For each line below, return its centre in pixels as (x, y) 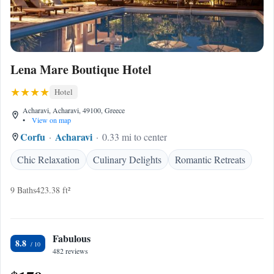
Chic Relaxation (48, 159)
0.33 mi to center (135, 137)
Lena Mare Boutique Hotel (81, 69)
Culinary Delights (127, 159)
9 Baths (23, 190)
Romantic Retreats (210, 159)
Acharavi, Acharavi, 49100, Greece (74, 110)
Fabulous (72, 238)
